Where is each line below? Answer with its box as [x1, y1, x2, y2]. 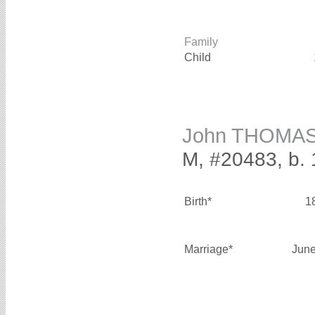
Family [184, 36, 218, 48]
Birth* [184, 195, 212, 208]
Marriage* [184, 243, 233, 256]
